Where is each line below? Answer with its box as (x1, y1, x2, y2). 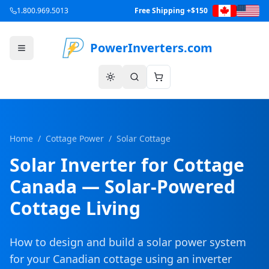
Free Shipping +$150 (134, 5, 208, 16)
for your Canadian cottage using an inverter (10, 252, 232, 266)
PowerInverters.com (90, 40, 213, 56)
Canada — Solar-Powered (10, 174, 235, 199)
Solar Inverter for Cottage (10, 153, 244, 177)
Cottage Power (46, 133, 104, 144)
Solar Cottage (116, 133, 171, 144)
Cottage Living (10, 196, 141, 220)
